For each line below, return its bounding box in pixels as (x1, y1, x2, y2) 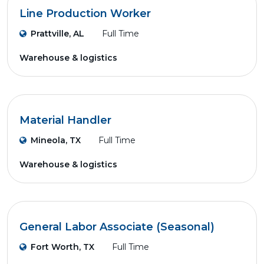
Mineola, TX (31, 135, 81, 146)
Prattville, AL (31, 28, 84, 39)
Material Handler (19, 114, 111, 127)
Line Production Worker (19, 7, 151, 20)
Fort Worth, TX (31, 242, 94, 252)
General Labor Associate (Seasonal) (19, 220, 214, 233)
